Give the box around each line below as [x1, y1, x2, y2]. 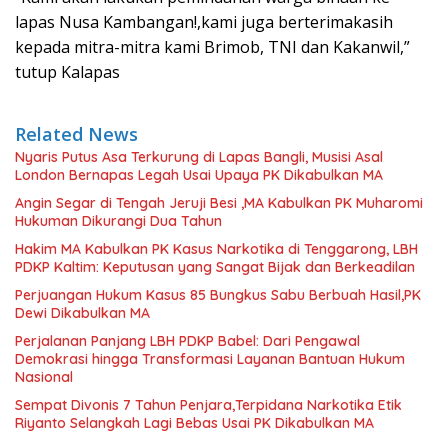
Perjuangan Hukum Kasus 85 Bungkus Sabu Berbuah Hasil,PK [15, 286, 421, 305]
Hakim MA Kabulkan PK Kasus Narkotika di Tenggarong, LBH [15, 240, 418, 259]
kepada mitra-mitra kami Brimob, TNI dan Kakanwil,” [15, 36, 410, 59]
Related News [15, 122, 138, 147]
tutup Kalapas [15, 61, 120, 84]
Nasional [15, 368, 73, 387]
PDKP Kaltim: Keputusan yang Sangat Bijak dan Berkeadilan [15, 258, 415, 277]
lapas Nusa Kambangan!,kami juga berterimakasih [15, 11, 393, 34]
